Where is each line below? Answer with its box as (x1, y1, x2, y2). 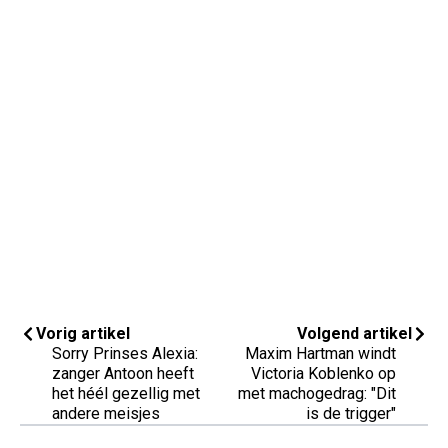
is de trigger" (306, 404, 396, 424)
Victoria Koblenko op (251, 364, 396, 384)
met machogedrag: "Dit (238, 384, 396, 404)
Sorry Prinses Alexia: (52, 344, 198, 364)
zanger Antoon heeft (52, 364, 194, 384)
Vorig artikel (36, 324, 130, 344)
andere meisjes (52, 404, 160, 424)
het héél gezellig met (52, 384, 200, 404)
